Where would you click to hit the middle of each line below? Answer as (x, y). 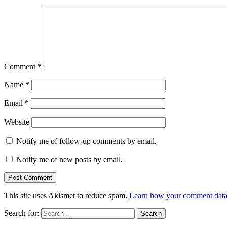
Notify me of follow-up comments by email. (86, 141)
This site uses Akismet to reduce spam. (67, 195)
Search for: (22, 213)
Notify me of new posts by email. (69, 159)
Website (17, 122)
